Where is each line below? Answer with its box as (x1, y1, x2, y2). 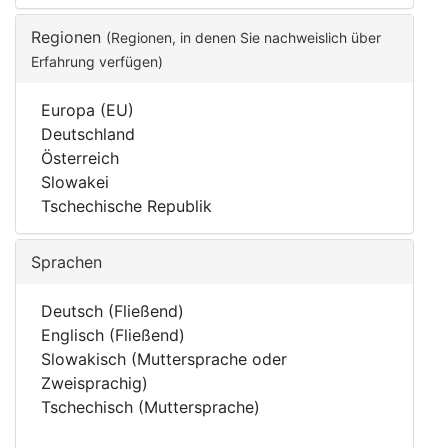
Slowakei (41, 172, 109, 192)
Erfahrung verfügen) (31, 53, 163, 70)
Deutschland (41, 124, 135, 144)
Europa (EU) (41, 100, 134, 120)
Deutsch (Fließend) (41, 301, 184, 321)
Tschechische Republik (41, 196, 212, 216)
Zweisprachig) (41, 373, 148, 393)
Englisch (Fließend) (41, 325, 185, 345)
